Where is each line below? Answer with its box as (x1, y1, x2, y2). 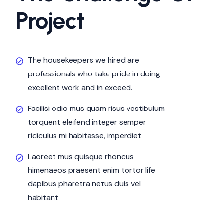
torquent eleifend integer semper (28, 117, 146, 127)
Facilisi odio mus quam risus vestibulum (28, 103, 165, 113)
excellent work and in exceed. (28, 82, 132, 92)
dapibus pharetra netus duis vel (28, 179, 141, 189)
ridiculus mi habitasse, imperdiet (28, 130, 141, 141)
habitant (28, 192, 58, 202)
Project (16, 6, 85, 35)
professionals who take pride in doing (28, 69, 160, 79)
